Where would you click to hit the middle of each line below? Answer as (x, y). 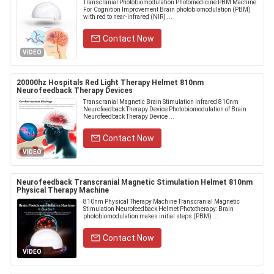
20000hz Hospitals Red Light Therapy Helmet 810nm (110, 83)
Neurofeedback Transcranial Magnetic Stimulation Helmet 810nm (135, 182)
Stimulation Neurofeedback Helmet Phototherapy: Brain (158, 209)
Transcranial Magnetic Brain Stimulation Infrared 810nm (161, 102)
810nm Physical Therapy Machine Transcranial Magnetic (161, 202)
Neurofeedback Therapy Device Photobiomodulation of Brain (165, 109)
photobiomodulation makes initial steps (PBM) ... (151, 216)
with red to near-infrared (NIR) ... (128, 17)
